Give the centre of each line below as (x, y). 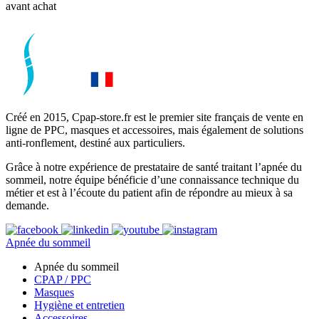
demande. (27, 206)
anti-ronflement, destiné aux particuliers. (95, 143)
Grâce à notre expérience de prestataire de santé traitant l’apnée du (154, 167)
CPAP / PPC (63, 280)
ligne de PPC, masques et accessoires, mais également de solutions (155, 130)
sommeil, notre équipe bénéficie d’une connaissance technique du (152, 180)
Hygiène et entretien (79, 305)
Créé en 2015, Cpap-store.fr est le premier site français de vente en (155, 117)
